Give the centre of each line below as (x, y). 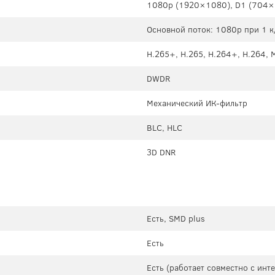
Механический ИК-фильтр (197, 103)
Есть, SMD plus (176, 219)
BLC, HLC (165, 128)
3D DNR (161, 153)
